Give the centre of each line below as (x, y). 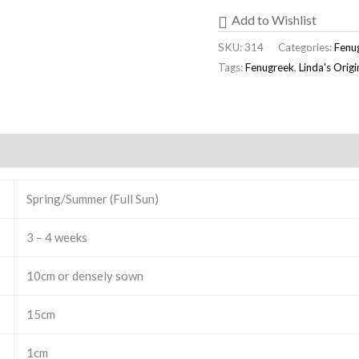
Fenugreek (270, 67)
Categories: (306, 47)
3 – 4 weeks (57, 238)
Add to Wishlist (274, 19)
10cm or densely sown (85, 276)
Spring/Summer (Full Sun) (93, 199)
